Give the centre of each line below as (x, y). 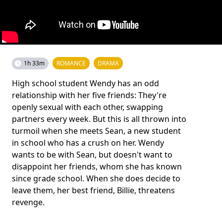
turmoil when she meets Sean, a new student (96, 131)
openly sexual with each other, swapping (87, 107)
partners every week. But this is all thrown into (99, 119)
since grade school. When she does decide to (96, 178)
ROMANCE (71, 63)
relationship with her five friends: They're (89, 95)
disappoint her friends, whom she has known (97, 166)
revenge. (28, 202)
